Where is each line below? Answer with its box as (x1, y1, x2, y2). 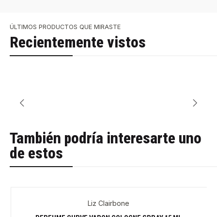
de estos (9, 144, 63, 163)
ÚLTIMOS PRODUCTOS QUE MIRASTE (9, 23, 121, 31)
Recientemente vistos (9, 33, 146, 52)
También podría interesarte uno (9, 129, 201, 148)
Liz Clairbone (88, 199, 129, 208)
